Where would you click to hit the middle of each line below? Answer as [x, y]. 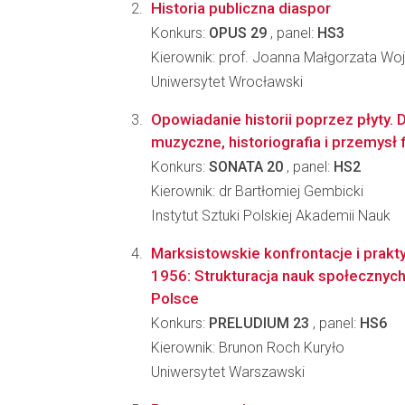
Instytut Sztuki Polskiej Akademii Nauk [271, 216]
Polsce [175, 298]
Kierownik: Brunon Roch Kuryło [248, 348]
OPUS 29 [238, 33]
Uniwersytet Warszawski [228, 372]
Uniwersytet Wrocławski [227, 82]
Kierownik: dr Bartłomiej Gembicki [257, 191]
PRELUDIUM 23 [259, 323]
